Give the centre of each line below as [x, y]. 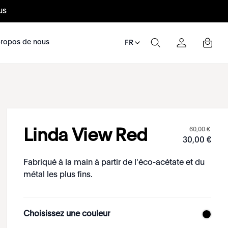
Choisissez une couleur [67, 214]
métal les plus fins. [58, 175]
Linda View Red [85, 136]
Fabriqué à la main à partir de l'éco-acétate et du [114, 163]
